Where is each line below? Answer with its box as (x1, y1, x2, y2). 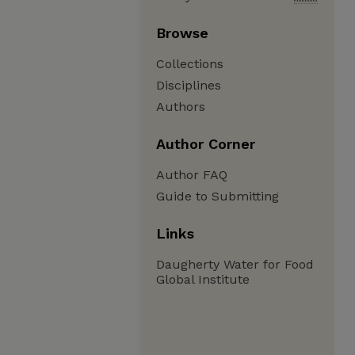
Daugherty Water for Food (156, 257, 314, 272)
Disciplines (156, 78, 221, 93)
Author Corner (156, 136, 255, 152)
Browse (156, 25, 208, 41)
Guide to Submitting (156, 189, 279, 204)
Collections (156, 56, 223, 71)
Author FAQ (156, 167, 227, 182)
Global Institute (156, 272, 250, 287)
